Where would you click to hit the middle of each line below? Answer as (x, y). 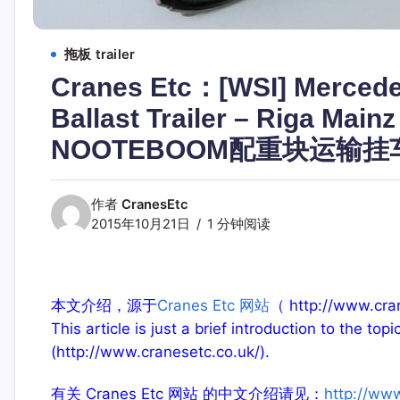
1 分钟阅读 (237, 224)
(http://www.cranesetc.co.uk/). (160, 351)
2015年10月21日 (140, 224)
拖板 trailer (100, 55)
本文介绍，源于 (104, 305)
